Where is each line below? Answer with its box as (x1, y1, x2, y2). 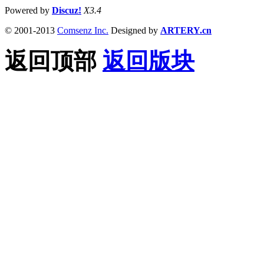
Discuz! (52, 5, 81, 15)
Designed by (108, 25, 160, 35)
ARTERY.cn (160, 25, 212, 35)
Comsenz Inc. (57, 25, 108, 35)
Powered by (5, 5, 52, 15)
